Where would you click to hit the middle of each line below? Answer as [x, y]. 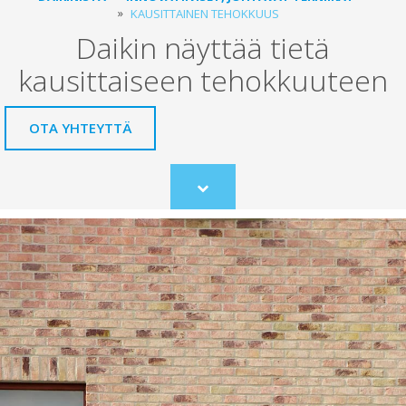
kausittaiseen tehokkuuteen [203, 81]
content [222, 227]
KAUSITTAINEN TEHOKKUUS [205, 14]
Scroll [217, 194]
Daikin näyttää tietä [203, 48]
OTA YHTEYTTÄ [80, 128]
